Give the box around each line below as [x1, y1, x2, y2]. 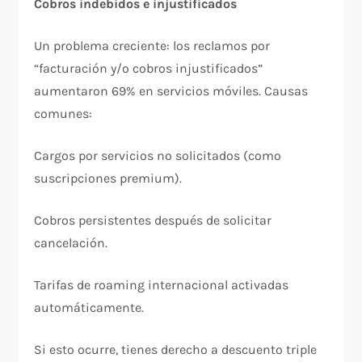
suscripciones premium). [34, 170, 183, 186]
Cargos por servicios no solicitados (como [34, 147, 282, 163]
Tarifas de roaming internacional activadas [34, 276, 289, 293]
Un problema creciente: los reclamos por [34, 37, 271, 53]
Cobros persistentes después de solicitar [34, 212, 272, 228]
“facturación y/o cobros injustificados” [34, 60, 263, 76]
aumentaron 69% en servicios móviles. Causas [34, 82, 309, 99]
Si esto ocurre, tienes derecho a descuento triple [34, 341, 318, 357]
